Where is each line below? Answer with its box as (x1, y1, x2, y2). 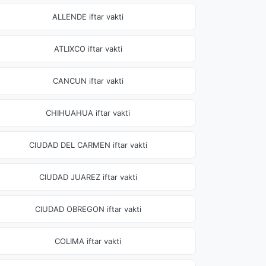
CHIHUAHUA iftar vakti (46, 108, 130, 118)
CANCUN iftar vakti (52, 76, 123, 85)
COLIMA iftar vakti (55, 236, 121, 246)
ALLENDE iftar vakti (52, 12, 123, 21)
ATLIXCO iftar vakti (53, 44, 122, 53)
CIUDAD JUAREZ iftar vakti (39, 172, 137, 182)
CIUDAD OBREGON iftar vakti (34, 204, 141, 214)
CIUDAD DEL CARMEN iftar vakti (28, 140, 147, 150)
